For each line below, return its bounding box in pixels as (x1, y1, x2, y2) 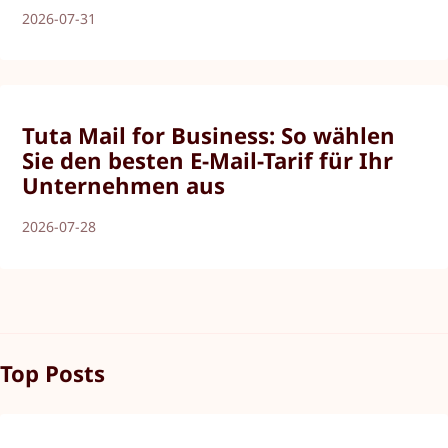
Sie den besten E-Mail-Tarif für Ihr (22, 145, 394, 176)
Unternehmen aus (22, 170, 226, 201)
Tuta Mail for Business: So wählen (22, 120, 396, 151)
